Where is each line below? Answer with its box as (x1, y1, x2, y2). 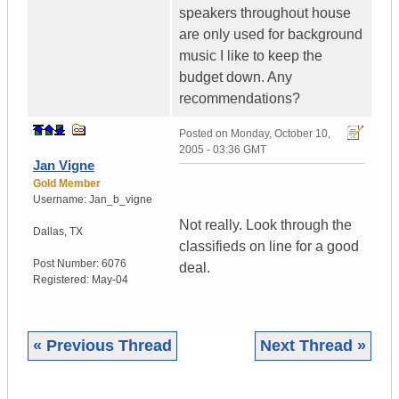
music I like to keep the (179, 48, 322, 64)
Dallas (33, 225, 64, 239)
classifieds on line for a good (179, 239, 359, 255)
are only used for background (179, 27, 362, 43)
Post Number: (33, 257, 102, 271)
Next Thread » (260, 337, 366, 355)
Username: (33, 193, 89, 207)
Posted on (179, 127, 231, 141)
